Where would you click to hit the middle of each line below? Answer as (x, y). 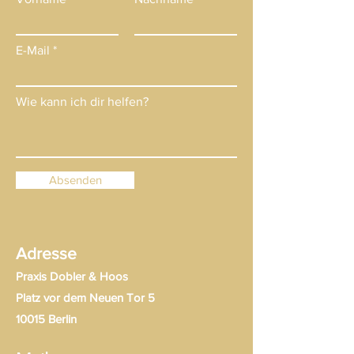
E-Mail (33, 50)
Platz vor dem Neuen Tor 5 (85, 298)
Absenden (75, 180)
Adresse (46, 253)
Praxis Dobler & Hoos (72, 276)
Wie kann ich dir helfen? (82, 102)
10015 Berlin (46, 319)
